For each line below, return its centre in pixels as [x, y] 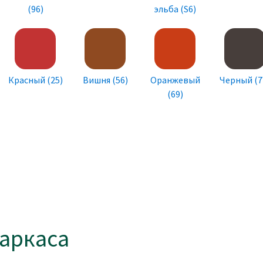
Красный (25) [35, 80]
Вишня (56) [105, 80]
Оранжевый [175, 80]
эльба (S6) [175, 9]
